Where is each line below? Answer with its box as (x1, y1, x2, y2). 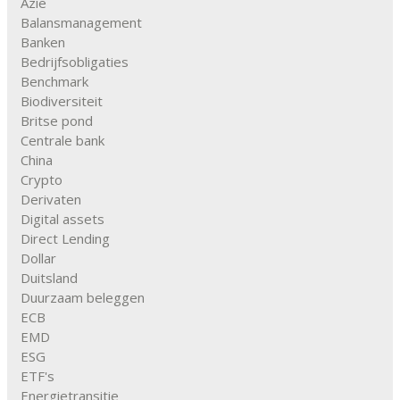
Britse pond (21, 112, 93, 130)
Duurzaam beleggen (21, 288, 145, 307)
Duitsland (21, 269, 78, 287)
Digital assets (21, 210, 104, 229)
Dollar (21, 249, 56, 268)
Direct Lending (21, 229, 110, 248)
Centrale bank (21, 131, 104, 150)
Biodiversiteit (21, 92, 103, 111)
